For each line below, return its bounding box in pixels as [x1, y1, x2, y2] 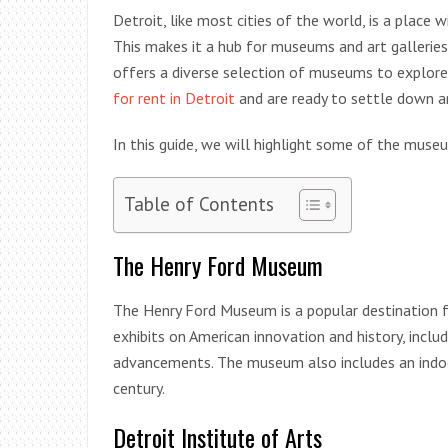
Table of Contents [124, 190, 274, 216]
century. [113, 377, 165, 398]
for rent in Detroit [113, 87, 235, 108]
